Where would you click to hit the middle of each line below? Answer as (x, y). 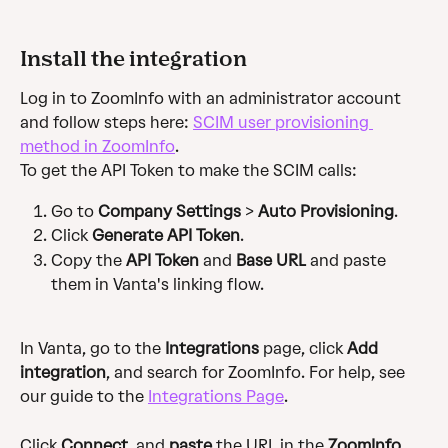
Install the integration (133, 59)
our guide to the (84, 397)
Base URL (271, 260)
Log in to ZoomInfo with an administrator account (212, 99)
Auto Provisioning (326, 211)
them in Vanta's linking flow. (159, 284)
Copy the (88, 260)
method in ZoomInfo (97, 147)
